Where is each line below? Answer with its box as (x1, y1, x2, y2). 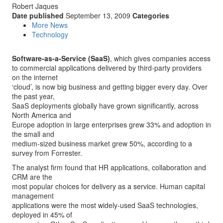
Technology (32, 29, 68, 39)
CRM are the (12, 172, 52, 182)
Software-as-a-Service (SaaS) (12, 53, 110, 63)
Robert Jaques (12, 1, 58, 11)
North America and (12, 110, 71, 120)
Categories (132, 10, 169, 20)
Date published (12, 10, 64, 20)
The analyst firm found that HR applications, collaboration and (12, 162, 206, 172)
